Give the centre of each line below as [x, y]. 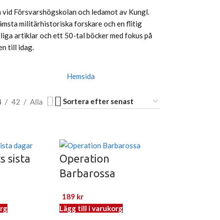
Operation [85, 159]
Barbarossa [88, 173]
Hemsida [81, 76]
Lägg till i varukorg [91, 208]
